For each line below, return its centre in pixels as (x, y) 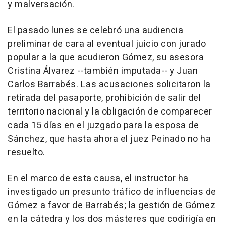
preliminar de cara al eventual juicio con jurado (107, 44)
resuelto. (26, 153)
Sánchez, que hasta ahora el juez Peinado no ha (109, 139)
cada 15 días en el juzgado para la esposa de (103, 126)
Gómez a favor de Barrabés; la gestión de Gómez (111, 206)
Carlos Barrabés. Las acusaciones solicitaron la (109, 85)
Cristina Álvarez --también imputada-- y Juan (103, 71)
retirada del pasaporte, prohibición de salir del (104, 98)
